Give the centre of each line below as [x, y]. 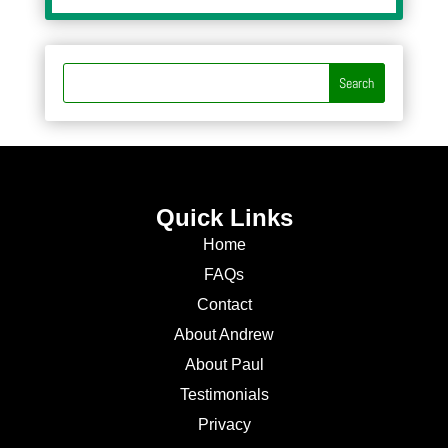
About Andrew [224, 335]
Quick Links [224, 218]
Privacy [224, 425]
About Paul [224, 365]
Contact [224, 305]
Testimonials [224, 395]
